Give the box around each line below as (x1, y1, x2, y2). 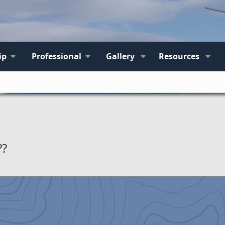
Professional (31, 50, 81, 62)
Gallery (106, 50, 135, 62)
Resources (159, 50, 200, 62)
